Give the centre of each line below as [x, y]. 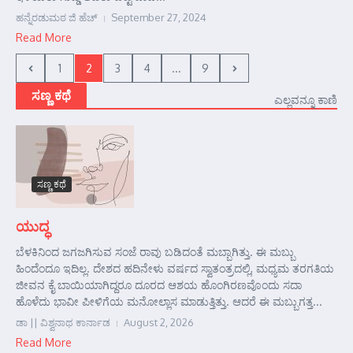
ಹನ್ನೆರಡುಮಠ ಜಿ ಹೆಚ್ [57, 17]
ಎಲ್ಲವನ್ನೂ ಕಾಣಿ [306, 100]
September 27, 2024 [159, 17]
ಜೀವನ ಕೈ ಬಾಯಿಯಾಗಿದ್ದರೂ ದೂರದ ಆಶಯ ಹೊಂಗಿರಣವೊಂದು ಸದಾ [159, 285]
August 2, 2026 [159, 322]
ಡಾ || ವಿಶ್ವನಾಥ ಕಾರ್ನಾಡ [63, 322]
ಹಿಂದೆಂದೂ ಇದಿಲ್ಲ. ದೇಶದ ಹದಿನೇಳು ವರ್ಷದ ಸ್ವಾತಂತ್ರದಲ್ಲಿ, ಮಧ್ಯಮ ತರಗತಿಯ [175, 268]
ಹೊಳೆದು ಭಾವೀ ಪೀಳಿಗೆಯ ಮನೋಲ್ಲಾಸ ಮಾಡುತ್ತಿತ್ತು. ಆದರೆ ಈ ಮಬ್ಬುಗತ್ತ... [169, 301]
